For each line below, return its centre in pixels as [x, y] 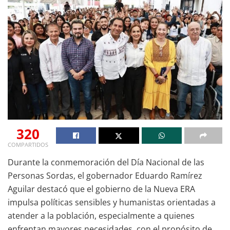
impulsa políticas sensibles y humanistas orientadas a [112, 202]
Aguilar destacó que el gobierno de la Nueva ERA [101, 189]
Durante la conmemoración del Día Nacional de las [106, 162]
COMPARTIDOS [28, 144]
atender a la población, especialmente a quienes [101, 215]
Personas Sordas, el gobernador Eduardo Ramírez [105, 175]
